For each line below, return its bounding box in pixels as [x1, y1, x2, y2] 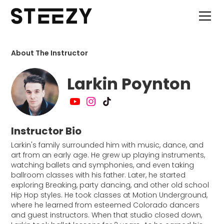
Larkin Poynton [67, 72, 191, 95]
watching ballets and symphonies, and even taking [11, 160, 194, 170]
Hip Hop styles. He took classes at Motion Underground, [11, 190, 208, 200]
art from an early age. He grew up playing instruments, [11, 150, 205, 160]
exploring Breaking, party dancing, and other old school [11, 180, 209, 190]
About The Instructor [11, 48, 88, 58]
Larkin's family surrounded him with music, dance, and [11, 140, 204, 150]
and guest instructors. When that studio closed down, [11, 210, 202, 220]
